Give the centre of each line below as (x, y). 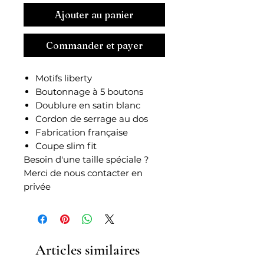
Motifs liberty (64, 78)
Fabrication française (82, 132)
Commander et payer (94, 45)
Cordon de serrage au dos (93, 118)
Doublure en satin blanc (88, 105)
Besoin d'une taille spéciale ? (86, 159)
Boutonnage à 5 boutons (90, 91)
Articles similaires (88, 250)
